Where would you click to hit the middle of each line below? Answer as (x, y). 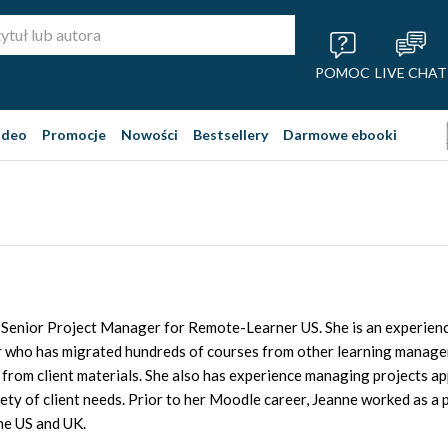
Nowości (149, 134)
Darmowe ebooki (340, 134)
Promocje (74, 134)
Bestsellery (230, 134)
